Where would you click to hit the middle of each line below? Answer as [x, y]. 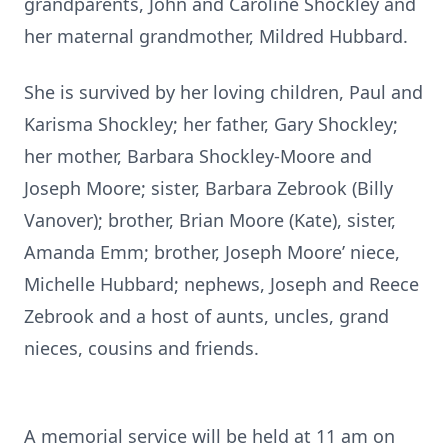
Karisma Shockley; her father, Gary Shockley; [211, 124]
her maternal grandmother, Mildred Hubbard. [216, 36]
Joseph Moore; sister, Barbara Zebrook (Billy [208, 188]
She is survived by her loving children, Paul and [223, 92]
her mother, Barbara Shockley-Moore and [198, 156]
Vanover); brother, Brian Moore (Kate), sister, [210, 220]
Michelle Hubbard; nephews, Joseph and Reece [221, 284]
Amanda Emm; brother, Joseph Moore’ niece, [212, 252]
